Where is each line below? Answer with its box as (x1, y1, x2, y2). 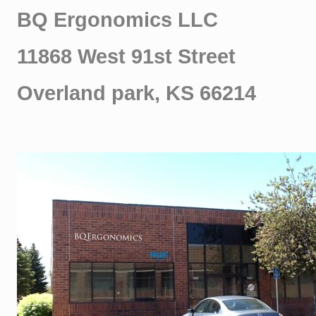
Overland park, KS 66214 (17, 81, 256, 104)
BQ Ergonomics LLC (17, 8, 218, 31)
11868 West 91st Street (17, 44, 236, 68)
